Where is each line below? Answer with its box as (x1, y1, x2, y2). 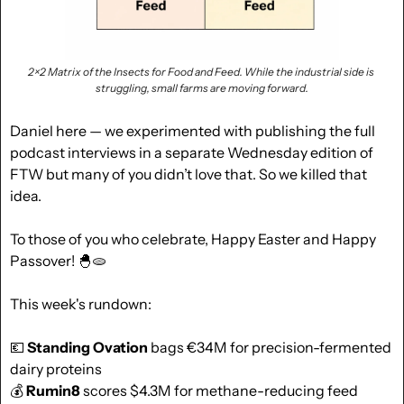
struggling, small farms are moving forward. (96, 80, 308, 95)
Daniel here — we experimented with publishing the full (10, 121, 375, 140)
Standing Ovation (27, 337, 148, 356)
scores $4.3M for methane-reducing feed (80, 381, 358, 399)
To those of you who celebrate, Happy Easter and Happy (10, 229, 376, 248)
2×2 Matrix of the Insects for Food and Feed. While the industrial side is (28, 64, 374, 78)
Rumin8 (26, 381, 80, 399)
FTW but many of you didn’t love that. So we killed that (10, 164, 367, 183)
